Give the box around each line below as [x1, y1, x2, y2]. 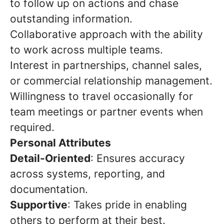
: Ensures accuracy [90, 152, 185, 164]
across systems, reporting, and [10, 167, 165, 180]
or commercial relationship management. [10, 74, 212, 87]
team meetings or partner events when [10, 105, 203, 118]
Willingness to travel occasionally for [10, 90, 193, 102]
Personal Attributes [10, 136, 111, 149]
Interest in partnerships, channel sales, [10, 59, 202, 71]
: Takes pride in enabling [67, 198, 187, 211]
